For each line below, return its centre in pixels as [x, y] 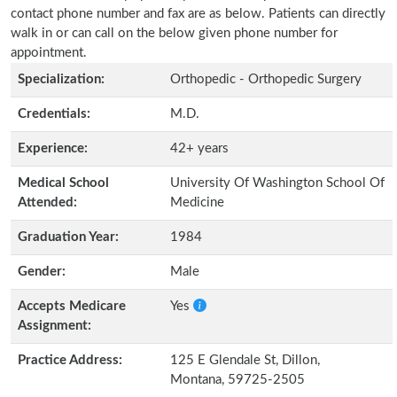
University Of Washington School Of [277, 183]
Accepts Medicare [72, 306]
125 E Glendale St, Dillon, [245, 360]
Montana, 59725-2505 [237, 380]
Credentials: [54, 114]
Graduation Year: [68, 237]
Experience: [53, 148]
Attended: [47, 202]
